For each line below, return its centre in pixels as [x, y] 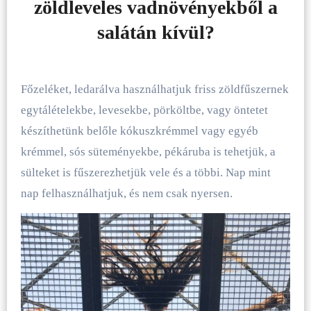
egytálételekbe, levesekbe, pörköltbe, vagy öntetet [144, 110]
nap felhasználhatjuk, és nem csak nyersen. [126, 194]
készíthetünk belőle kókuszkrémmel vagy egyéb [139, 131]
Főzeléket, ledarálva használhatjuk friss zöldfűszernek [154, 90]
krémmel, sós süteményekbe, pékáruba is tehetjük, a [148, 152]
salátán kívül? [155, 32]
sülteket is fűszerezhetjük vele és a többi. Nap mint [145, 173]
